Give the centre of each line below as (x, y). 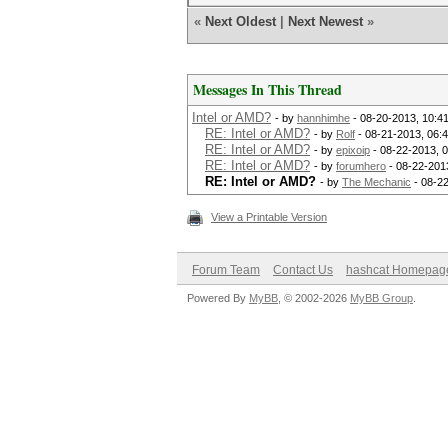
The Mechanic (376, 182)
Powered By (218, 298)
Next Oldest (240, 21)
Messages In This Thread (267, 89)
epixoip (353, 150)
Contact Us (303, 270)
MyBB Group (381, 298)
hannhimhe (323, 118)
